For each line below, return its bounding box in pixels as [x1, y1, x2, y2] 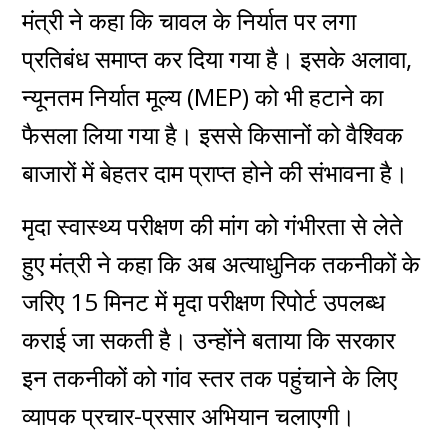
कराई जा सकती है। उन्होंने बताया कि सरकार [22, 323, 396, 357]
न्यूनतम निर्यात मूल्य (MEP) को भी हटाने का [22, 80, 384, 114]
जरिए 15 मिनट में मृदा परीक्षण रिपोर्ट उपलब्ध [22, 285, 386, 319]
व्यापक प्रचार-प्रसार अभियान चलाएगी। [22, 399, 356, 433]
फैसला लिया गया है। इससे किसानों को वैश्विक [22, 118, 404, 152]
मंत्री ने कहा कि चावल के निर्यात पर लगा [22, 4, 357, 38]
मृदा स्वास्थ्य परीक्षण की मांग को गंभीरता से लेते [22, 209, 404, 243]
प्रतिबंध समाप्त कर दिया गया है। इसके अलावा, [22, 42, 413, 76]
